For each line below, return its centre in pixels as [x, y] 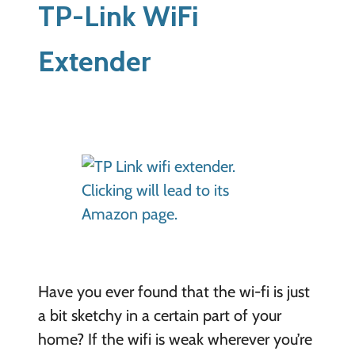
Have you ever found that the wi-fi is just [174, 292]
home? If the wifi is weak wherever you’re [175, 340]
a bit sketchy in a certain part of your [159, 316]
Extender [94, 61]
